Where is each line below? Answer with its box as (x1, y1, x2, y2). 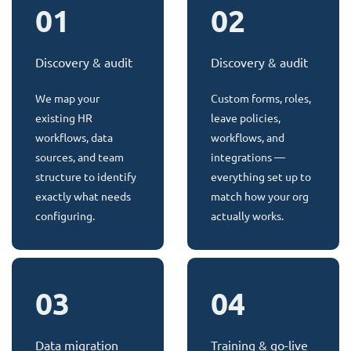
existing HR (35, 112, 92, 125)
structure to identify (35, 171, 136, 184)
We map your (35, 92, 100, 106)
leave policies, (211, 112, 280, 125)
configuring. (35, 210, 95, 223)
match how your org (211, 190, 309, 204)
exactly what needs (35, 190, 131, 204)
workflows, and (211, 132, 284, 145)
